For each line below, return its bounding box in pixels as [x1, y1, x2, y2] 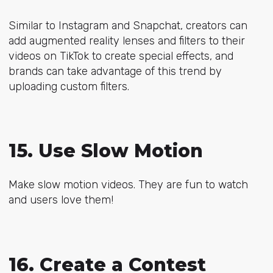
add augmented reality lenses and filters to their [8, 34, 245, 48]
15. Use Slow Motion [8, 140, 203, 163]
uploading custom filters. [8, 79, 129, 93]
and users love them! [8, 193, 113, 207]
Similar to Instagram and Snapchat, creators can [8, 18, 247, 32]
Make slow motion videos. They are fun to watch [8, 178, 248, 192]
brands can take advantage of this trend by [8, 64, 222, 78]
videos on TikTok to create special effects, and [8, 49, 233, 63]
